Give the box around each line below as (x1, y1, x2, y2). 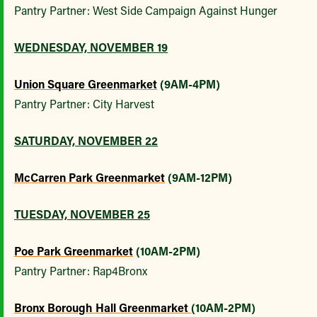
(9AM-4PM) (157, 76, 220, 92)
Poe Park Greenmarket (14, 243, 133, 259)
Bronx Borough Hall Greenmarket (14, 300, 191, 316)
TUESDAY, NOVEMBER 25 (14, 207, 150, 222)
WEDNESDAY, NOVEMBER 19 (14, 40, 168, 55)
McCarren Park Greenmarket (14, 170, 165, 185)
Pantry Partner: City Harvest (14, 96, 154, 112)
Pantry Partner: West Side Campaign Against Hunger (14, 3, 277, 18)
